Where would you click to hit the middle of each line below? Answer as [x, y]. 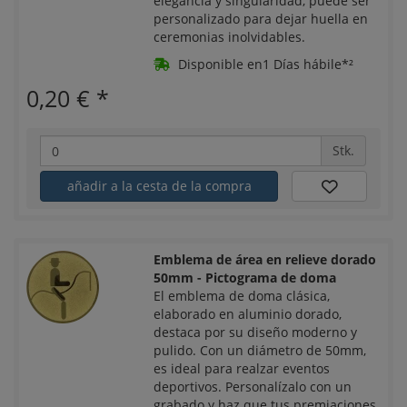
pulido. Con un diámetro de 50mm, [260, 350]
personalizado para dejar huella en [261, 19]
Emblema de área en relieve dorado [265, 259]
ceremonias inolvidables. [230, 37]
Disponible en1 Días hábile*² [264, 65]
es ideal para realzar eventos [242, 368]
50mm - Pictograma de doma [245, 277]
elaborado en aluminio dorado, [248, 313]
